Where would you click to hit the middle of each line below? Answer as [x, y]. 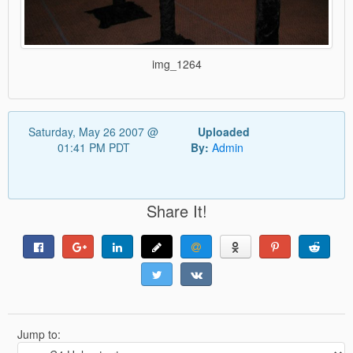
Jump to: [41, 334]
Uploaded [223, 131]
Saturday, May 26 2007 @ [94, 131]
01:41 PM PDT [93, 147]
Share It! [176, 210]
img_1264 [176, 63]
